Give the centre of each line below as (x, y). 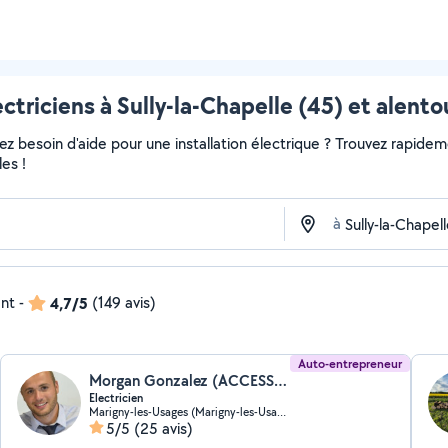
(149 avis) (124, 302)
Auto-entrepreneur (349, 363)
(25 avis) (164, 428)
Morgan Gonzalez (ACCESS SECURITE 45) (281, 380)
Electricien (116, 398)
